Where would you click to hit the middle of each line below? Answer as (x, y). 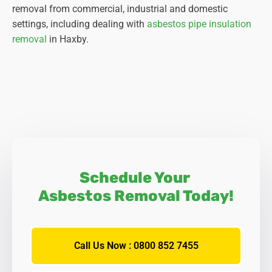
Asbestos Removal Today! (136, 196)
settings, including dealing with (80, 24)
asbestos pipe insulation (199, 24)
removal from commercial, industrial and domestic (120, 9)
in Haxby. (68, 39)
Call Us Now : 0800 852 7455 (136, 246)
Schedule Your (136, 178)
